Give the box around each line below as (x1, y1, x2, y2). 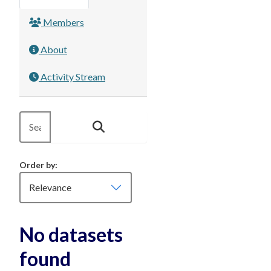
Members (41, 16, 84, 28)
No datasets (19, 223, 123, 246)
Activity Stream (39, 71, 105, 82)
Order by (19, 160, 55, 170)
